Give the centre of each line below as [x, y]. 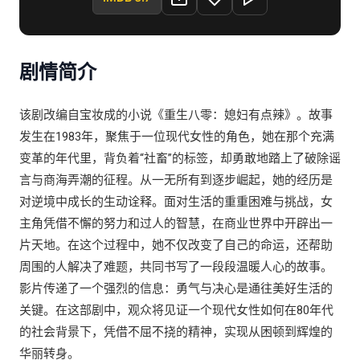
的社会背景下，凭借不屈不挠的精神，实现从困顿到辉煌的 [176, 332]
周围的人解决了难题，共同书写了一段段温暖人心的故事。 [176, 267]
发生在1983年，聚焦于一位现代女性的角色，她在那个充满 [177, 137]
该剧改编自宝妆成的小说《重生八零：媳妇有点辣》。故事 [176, 115]
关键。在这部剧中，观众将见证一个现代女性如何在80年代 [176, 310]
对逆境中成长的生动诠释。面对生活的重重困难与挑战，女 [176, 202]
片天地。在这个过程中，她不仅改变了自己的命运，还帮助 [176, 245]
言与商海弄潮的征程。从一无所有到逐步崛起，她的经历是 [176, 180]
